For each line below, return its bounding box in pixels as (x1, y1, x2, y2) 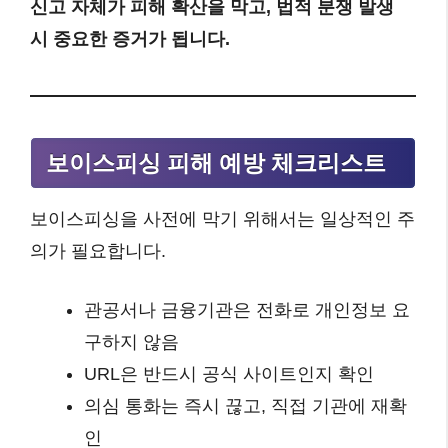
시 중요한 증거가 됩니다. (30, 29, 230, 49)
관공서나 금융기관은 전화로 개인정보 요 (84, 300, 410, 321)
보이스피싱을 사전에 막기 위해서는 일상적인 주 (30, 209, 415, 230)
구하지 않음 (84, 332, 179, 353)
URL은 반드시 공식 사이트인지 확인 (84, 364, 374, 385)
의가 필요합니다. (30, 241, 166, 262)
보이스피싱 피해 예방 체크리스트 (46, 150, 386, 176)
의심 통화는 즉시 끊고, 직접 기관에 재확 (84, 396, 407, 417)
